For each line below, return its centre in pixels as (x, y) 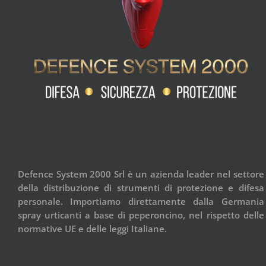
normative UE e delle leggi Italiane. (92, 229)
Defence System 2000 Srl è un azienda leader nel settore (141, 174)
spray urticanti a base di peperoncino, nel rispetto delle (141, 215)
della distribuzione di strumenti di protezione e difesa (141, 188)
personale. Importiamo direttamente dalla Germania (141, 202)
